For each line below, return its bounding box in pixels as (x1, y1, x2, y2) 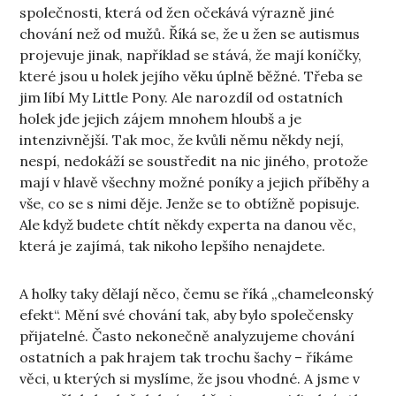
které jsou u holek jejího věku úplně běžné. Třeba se (19, 66, 363, 85)
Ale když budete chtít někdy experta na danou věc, (19, 215, 357, 233)
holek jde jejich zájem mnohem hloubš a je (19, 109, 302, 127)
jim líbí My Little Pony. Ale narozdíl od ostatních (19, 88, 344, 106)
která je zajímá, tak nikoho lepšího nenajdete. (19, 236, 326, 255)
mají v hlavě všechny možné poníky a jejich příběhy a (19, 172, 370, 191)
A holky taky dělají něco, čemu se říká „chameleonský (19, 284, 374, 302)
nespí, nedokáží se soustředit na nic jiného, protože (19, 151, 369, 170)
